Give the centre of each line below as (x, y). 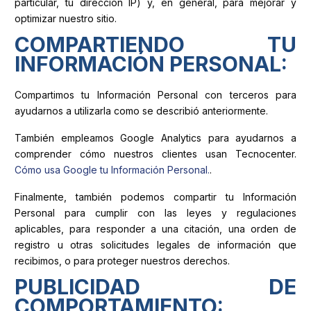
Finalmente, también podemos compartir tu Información (155, 196)
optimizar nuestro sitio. (66, 18)
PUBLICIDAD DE (155, 287)
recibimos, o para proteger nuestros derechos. (122, 260)
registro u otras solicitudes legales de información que (155, 244)
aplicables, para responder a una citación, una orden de (155, 228)
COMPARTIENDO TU (155, 45)
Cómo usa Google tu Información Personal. (112, 169)
